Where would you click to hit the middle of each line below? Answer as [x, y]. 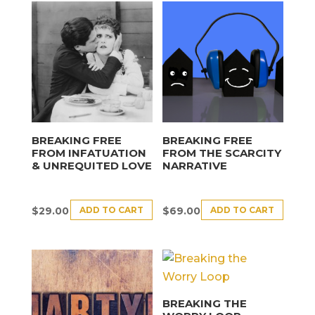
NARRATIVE [195, 165]
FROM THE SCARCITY [222, 153]
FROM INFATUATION [89, 153]
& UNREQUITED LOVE [91, 165]
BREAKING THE [205, 304]
